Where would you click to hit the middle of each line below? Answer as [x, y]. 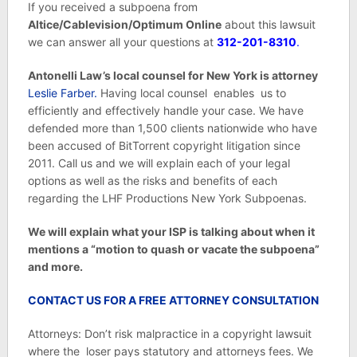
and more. [56, 267]
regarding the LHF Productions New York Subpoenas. [167, 198]
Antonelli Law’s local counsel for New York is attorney [173, 75]
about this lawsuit [268, 24]
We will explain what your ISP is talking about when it [171, 231]
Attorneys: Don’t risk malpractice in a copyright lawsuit [169, 333]
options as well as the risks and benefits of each [152, 180]
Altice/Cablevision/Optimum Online [124, 24]
